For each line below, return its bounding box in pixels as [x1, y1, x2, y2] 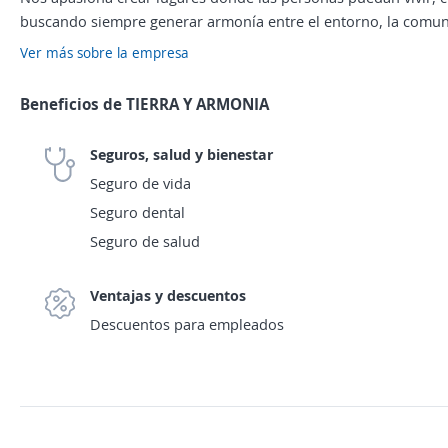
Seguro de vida [90, 173, 191, 193]
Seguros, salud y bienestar [90, 144, 273, 164]
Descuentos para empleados [90, 314, 284, 334]
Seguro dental [90, 202, 185, 222]
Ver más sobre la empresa [20, 43, 189, 62]
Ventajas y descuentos [90, 285, 246, 305]
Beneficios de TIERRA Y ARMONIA [20, 93, 269, 115]
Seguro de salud [90, 231, 200, 251]
